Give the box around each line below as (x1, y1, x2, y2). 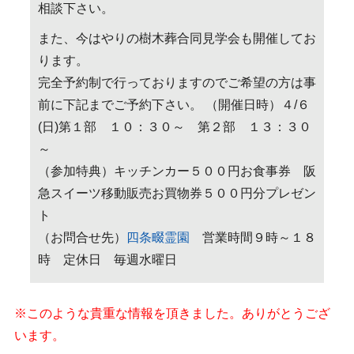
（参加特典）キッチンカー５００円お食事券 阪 (37, 164, 316, 179)
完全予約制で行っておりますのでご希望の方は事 (37, 76, 316, 90)
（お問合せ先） (37, 231, 126, 245)
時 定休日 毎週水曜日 (37, 253, 177, 267)
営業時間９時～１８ (189, 231, 316, 245)
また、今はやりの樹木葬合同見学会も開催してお (37, 32, 316, 46)
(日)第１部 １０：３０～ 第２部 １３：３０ (37, 120, 311, 134)
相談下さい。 (37, 2, 114, 16)
